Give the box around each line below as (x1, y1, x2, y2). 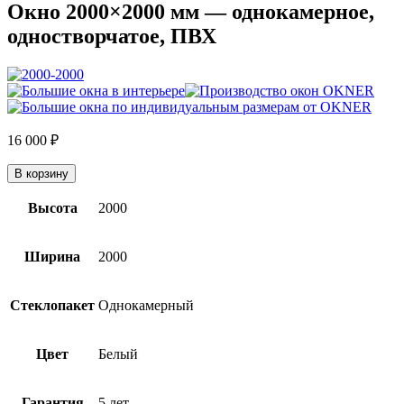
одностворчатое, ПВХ (7, 23, 216, 48)
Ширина (24, 248, 80, 264)
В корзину (14, 166, 69, 180)
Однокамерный (98, 297, 194, 313)
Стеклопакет (10, 297, 95, 313)
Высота (27, 199, 78, 216)
